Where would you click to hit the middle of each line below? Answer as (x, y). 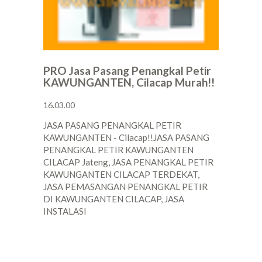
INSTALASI (65, 211)
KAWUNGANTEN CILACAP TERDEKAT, (121, 175)
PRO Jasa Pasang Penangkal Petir (127, 71)
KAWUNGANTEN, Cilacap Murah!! (129, 82)
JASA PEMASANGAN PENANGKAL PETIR (125, 187)
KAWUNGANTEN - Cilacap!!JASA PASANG (126, 138)
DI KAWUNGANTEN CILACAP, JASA (114, 199)
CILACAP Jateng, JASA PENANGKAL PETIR (128, 162)
